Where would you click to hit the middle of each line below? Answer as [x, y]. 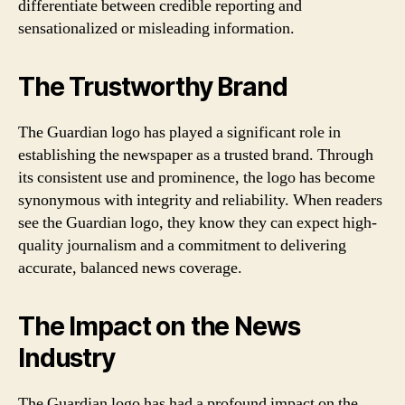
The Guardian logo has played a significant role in [179, 132]
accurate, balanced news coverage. [130, 268]
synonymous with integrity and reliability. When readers [200, 200]
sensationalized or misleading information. [156, 28]
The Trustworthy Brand [153, 87]
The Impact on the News [159, 326]
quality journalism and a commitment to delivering [182, 245]
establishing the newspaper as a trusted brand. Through [196, 155]
